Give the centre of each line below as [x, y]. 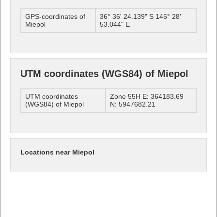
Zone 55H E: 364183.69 [147, 96]
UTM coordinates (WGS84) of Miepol [104, 73]
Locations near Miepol [57, 152]
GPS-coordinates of [55, 16]
